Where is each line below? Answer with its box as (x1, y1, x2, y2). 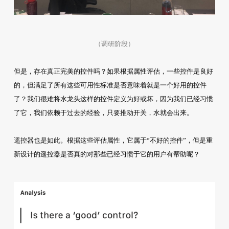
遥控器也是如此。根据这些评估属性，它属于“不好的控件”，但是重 (13, 136, 213, 145)
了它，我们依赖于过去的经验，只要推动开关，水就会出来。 (13, 109, 193, 117)
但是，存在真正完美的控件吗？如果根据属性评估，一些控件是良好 (13, 67, 213, 76)
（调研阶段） (94, 40, 134, 48)
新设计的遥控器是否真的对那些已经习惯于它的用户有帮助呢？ (13, 150, 200, 158)
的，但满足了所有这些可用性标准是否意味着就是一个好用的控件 (13, 81, 207, 89)
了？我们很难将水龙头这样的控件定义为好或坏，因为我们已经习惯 (13, 95, 213, 103)
